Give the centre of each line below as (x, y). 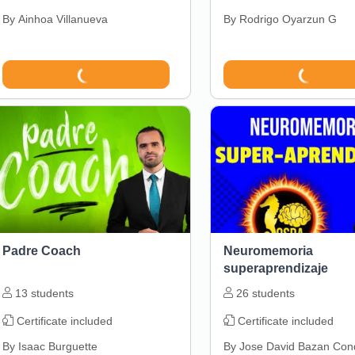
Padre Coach (41, 251)
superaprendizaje (275, 269)
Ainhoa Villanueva (63, 19)
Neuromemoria (268, 251)
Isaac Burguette (57, 347)
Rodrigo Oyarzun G (288, 19)
